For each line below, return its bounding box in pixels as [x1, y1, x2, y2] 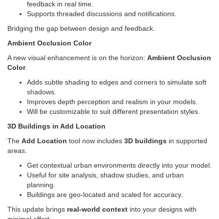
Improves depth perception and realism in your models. [27, 97, 197, 106]
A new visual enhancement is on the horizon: [7, 53, 147, 62]
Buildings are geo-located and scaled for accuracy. [27, 190, 183, 198]
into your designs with [128, 205, 197, 213]
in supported [167, 136, 207, 145]
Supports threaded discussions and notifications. [27, 9, 176, 18]
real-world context [65, 205, 128, 213]
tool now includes [67, 136, 124, 145]
